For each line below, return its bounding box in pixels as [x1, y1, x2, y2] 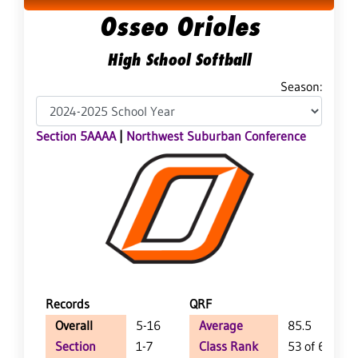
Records [46, 296, 89, 312]
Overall [55, 317, 93, 334]
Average [199, 317, 243, 334]
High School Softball [107, 50, 251, 70]
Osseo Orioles [98, 10, 260, 43]
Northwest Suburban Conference [126, 128, 306, 145]
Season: [280, 78, 322, 95]
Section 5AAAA [36, 128, 116, 145]
